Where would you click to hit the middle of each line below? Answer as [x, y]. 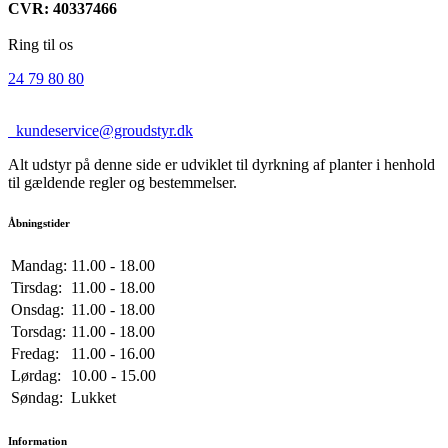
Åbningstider [39, 223]
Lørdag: [36, 376]
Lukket [93, 398]
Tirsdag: [36, 288]
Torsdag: [38, 332]
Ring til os [40, 45]
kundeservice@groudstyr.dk [100, 131]
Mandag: [39, 266]
